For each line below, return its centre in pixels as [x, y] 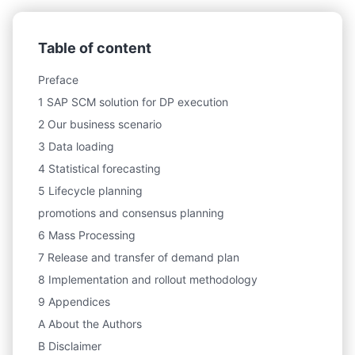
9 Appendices [74, 301]
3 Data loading [76, 146]
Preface [58, 79]
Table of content [95, 48]
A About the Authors [90, 323]
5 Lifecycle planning [90, 190]
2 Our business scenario [100, 124]
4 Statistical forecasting [99, 168]
